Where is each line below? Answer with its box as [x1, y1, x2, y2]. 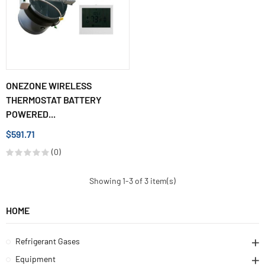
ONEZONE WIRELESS [6, 80, 92, 92]
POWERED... [6, 108, 56, 120]
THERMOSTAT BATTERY [6, 94, 102, 106]
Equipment [15, 253, 56, 264]
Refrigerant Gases [15, 235, 80, 246]
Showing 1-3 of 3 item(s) [89, 175, 176, 186]
